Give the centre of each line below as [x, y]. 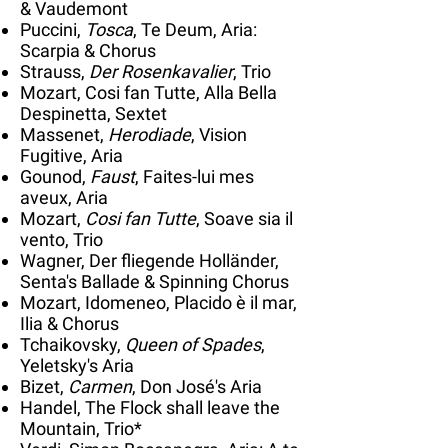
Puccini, [52, 29]
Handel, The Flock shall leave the [150, 407]
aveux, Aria [64, 197]
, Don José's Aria [197, 386]
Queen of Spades [193, 344]
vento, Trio [61, 239]
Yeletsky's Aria [77, 365]
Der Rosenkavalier [161, 71]
